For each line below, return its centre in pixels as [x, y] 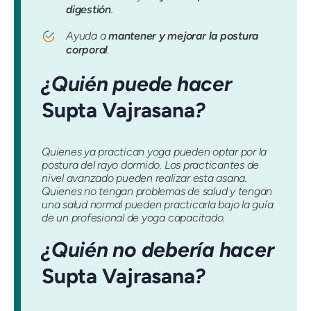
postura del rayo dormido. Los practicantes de [151, 165]
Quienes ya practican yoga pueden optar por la [154, 151]
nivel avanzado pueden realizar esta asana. [144, 178]
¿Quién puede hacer [137, 84]
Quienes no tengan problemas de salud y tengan [157, 191]
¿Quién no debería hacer [158, 249]
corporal [87, 50]
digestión [89, 10]
